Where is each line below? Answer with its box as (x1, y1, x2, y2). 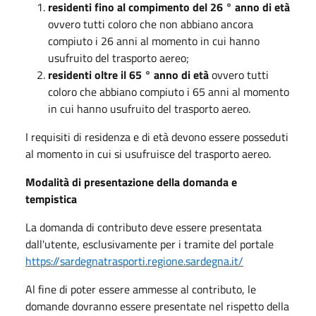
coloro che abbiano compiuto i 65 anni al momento (48, 83, 289, 100)
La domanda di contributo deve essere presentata (25, 219, 262, 236)
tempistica (25, 190, 77, 207)
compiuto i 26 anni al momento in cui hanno (48, 32, 260, 49)
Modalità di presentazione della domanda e (25, 174, 237, 190)
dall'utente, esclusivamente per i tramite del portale (25, 236, 274, 253)
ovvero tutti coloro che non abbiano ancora (48, 16, 253, 32)
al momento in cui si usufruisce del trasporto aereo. (25, 145, 271, 162)
